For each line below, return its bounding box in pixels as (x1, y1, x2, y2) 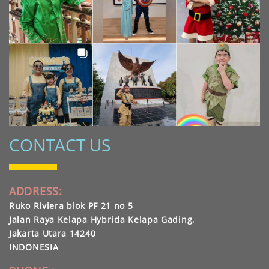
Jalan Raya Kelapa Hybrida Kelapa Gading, (9, 213, 195, 225)
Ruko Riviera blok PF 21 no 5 (9, 199, 133, 211)
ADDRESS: (9, 183, 62, 198)
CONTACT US (9, 133, 110, 156)
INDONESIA (9, 241, 59, 253)
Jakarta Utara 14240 (9, 227, 96, 239)
